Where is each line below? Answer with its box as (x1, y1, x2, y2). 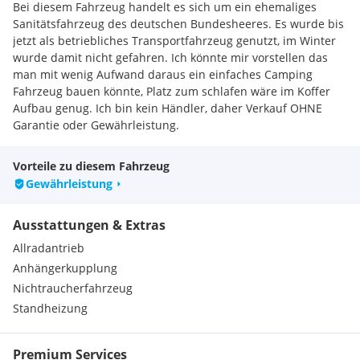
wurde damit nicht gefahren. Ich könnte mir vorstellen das (13, 50, 328, 65)
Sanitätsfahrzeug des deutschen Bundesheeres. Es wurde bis (13, 16, 344, 31)
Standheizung (13, 301, 88, 316)
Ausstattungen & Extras (13, 216, 166, 234)
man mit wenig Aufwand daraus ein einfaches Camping (13, 67, 313, 82)
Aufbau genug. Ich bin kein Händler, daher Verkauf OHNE (13, 100, 322, 116)
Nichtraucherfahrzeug (13, 280, 133, 296)
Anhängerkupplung (13, 260, 117, 276)
